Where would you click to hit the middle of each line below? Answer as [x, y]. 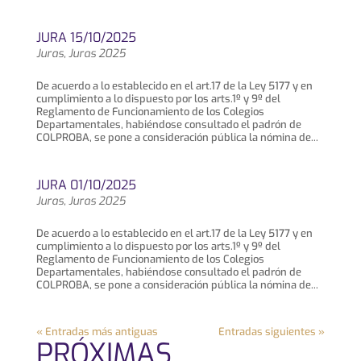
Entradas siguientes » [272, 332]
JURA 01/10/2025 [86, 185]
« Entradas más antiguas [97, 332]
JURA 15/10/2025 [86, 37]
